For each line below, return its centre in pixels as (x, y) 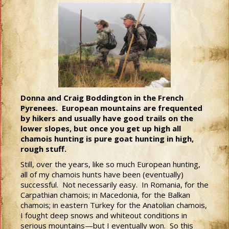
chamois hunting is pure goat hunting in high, (107, 139)
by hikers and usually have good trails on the (107, 118)
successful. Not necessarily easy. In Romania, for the (114, 185)
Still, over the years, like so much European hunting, (110, 164)
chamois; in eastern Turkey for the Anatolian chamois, (114, 205)
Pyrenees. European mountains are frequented (111, 108)
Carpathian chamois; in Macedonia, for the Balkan (105, 195)
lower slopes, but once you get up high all (101, 128)
